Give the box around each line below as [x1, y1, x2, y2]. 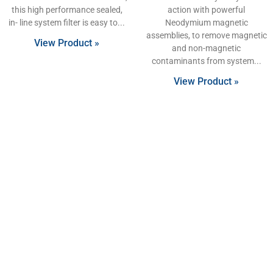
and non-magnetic [172, 43, 241, 53]
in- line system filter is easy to [9, 17, 118, 27]
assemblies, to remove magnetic [146, 30, 267, 40]
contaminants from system [151, 55, 254, 66]
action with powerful [168, 4, 245, 15]
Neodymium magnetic [165, 17, 248, 27]
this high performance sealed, [11, 4, 122, 15]
